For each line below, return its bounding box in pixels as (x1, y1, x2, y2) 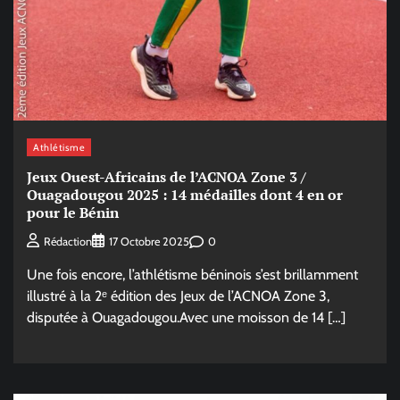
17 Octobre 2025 (109, 235, 189, 249)
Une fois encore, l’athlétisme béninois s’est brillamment (27, 266, 358, 284)
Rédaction (44, 235, 92, 249)
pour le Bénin (27, 202, 119, 222)
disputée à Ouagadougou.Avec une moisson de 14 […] (27, 309, 346, 327)
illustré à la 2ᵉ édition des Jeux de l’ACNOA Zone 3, (27, 287, 329, 305)
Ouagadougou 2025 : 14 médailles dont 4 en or (27, 184, 343, 204)
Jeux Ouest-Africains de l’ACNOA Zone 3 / (27, 166, 306, 187)
